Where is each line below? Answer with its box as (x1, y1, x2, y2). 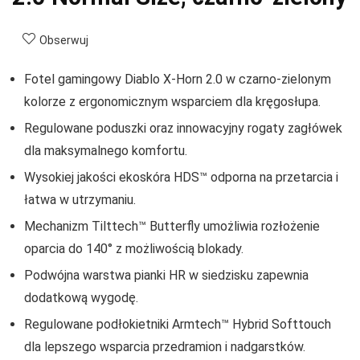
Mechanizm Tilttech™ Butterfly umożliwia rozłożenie (24, 219, 320, 235)
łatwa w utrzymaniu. (24, 192, 136, 208)
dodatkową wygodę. (24, 290, 138, 306)
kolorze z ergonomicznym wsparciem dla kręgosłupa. (24, 94, 321, 110)
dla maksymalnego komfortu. (24, 143, 187, 159)
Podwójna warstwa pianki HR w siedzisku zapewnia (24, 268, 309, 284)
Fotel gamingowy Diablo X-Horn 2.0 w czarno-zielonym (24, 72, 331, 88)
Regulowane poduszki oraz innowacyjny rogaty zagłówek (24, 121, 342, 137)
